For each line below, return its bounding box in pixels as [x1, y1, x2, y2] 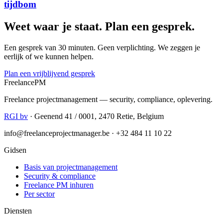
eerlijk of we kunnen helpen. [4, 52, 94, 61]
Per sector [24, 189, 55, 198]
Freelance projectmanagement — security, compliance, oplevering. [4, 95, 213, 104]
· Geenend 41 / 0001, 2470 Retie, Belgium [28, 111, 164, 120]
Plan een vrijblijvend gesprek [4, 69, 95, 78]
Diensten [4, 206, 32, 215]
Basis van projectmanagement [24, 162, 117, 171]
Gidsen [4, 145, 26, 154]
